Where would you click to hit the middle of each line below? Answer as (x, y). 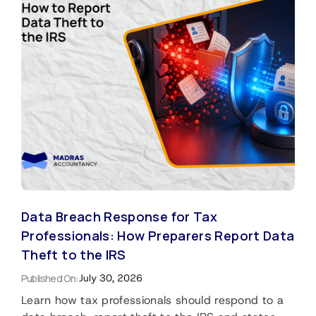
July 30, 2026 (110, 278)
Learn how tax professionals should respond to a (153, 300)
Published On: (50, 279)
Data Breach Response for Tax (120, 217)
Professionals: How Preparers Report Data (158, 236)
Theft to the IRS (74, 255)
